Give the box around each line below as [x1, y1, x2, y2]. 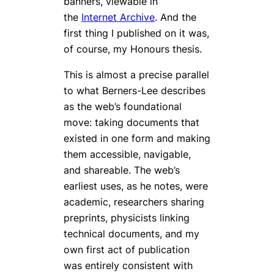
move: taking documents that [64, 116, 199, 128]
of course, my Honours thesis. [64, 42, 202, 55]
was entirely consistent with [64, 259, 193, 272]
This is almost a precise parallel [64, 68, 209, 81]
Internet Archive [81, 10, 155, 23]
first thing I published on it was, [64, 26, 209, 39]
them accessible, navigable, [64, 147, 191, 160]
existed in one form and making [64, 131, 210, 144]
